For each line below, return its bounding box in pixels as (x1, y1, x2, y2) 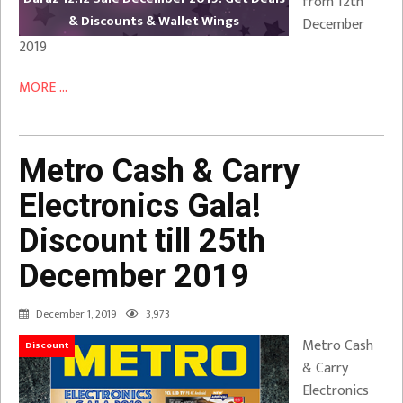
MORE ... (19, 75, 67, 100)
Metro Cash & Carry (19, 151, 300, 190)
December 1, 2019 (36, 304, 117, 323)
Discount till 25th (19, 221, 265, 260)
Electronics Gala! (19, 186, 261, 225)
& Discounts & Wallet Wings (68, 9, 239, 32)
